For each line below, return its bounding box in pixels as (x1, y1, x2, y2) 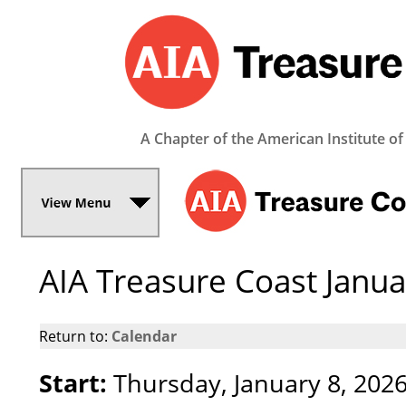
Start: (39, 366, 108, 400)
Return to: (39, 326, 112, 346)
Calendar (111, 326, 178, 346)
